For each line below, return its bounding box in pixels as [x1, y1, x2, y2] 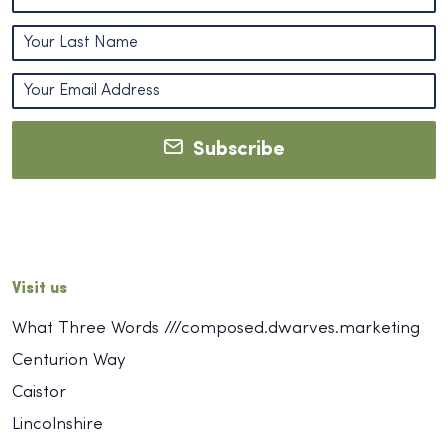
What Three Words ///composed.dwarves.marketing [12, 320, 420, 338]
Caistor [12, 384, 66, 402]
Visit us [12, 281, 67, 298]
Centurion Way [12, 352, 126, 370]
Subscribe [183, 140, 285, 161]
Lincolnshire [12, 416, 103, 434]
